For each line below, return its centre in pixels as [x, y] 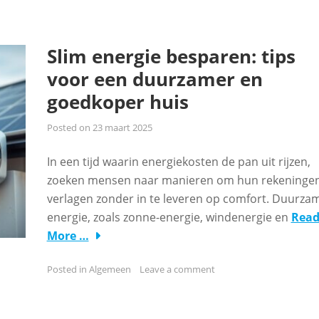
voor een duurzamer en [155, 79]
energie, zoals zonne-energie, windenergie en [169, 217]
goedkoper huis [117, 102]
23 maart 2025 [122, 127]
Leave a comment [177, 269]
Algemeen [110, 269]
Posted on [69, 127]
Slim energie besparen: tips [171, 56]
